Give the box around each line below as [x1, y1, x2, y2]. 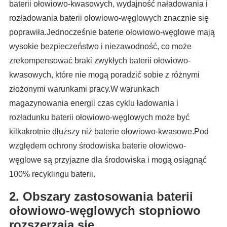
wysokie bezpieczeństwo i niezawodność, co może [9, 42, 192, 51]
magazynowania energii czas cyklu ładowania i [9, 99, 178, 108]
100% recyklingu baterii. [9, 170, 95, 179]
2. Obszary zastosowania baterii [9, 190, 193, 204]
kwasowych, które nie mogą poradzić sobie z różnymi [9, 70, 200, 80]
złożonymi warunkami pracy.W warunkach [9, 85, 160, 94]
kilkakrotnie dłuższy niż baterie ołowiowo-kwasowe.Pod [9, 127, 209, 136]
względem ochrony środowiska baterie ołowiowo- [9, 141, 186, 150]
